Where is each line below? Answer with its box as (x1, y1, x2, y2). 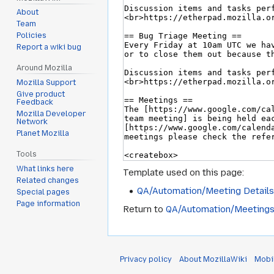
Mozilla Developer (17, 109, 86, 119)
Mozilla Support (17, 78, 76, 87)
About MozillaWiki (179, 255, 247, 264)
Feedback (17, 98, 54, 107)
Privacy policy (120, 255, 172, 264)
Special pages (17, 187, 70, 196)
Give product (17, 90, 65, 99)
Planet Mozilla (17, 129, 70, 138)
